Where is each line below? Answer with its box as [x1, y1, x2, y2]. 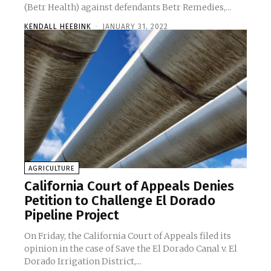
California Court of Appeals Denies [24, 177, 234, 194]
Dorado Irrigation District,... [24, 255, 142, 267]
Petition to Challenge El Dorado [24, 192, 215, 209]
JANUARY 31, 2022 [102, 22, 168, 31]
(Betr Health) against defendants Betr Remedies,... [24, 2, 231, 13]
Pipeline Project [24, 206, 119, 223]
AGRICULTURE [28, 164, 75, 172]
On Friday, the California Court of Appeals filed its [24, 230, 231, 241]
